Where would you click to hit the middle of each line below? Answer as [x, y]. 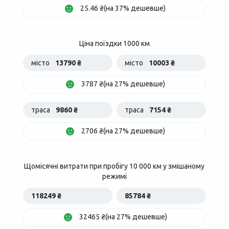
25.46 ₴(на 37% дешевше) [123, 8]
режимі [114, 177]
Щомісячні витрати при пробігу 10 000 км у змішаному [114, 166]
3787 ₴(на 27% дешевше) [123, 84]
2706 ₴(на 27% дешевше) [123, 131]
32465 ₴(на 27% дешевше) [123, 217]
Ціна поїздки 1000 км [114, 44]
